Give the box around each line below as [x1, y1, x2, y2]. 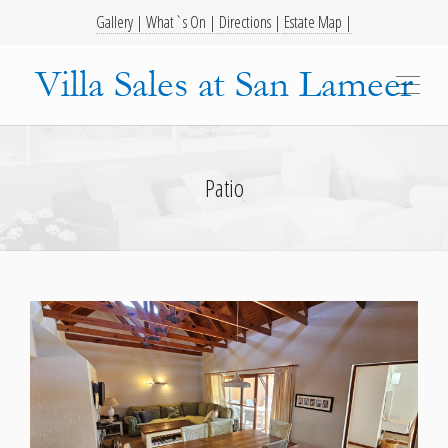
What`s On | [146, 11, 219, 33]
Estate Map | [284, 11, 352, 33]
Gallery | [96, 11, 146, 33]
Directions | [219, 11, 284, 33]
